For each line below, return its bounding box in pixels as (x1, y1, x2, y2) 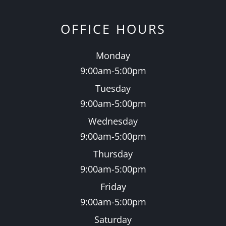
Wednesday (88, 115, 138, 127)
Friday (100, 180, 126, 193)
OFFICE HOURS (60, 20, 166, 37)
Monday (96, 49, 130, 62)
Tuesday (95, 82, 131, 94)
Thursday (93, 147, 133, 160)
